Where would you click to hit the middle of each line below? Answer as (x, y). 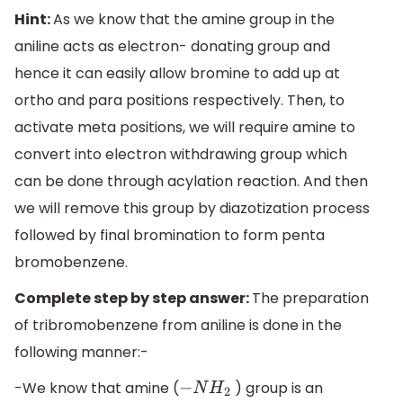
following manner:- (81, 353)
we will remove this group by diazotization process (192, 209)
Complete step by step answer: (133, 299)
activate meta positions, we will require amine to (185, 128)
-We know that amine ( (97, 388)
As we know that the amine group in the (194, 20)
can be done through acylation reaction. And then (191, 182)
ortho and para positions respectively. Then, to (179, 101)
